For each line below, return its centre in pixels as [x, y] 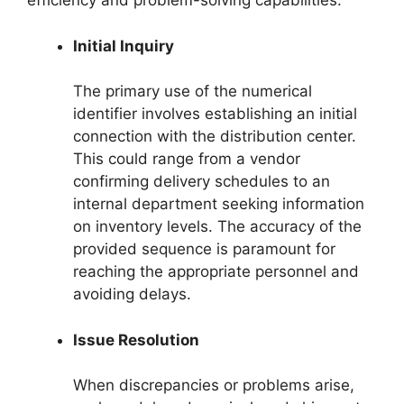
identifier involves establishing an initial [215, 114]
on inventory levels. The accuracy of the [217, 227]
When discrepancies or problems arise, [214, 386]
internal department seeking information [219, 204]
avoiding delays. [132, 294]
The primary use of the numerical [193, 92]
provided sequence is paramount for [204, 249]
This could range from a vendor [187, 159]
